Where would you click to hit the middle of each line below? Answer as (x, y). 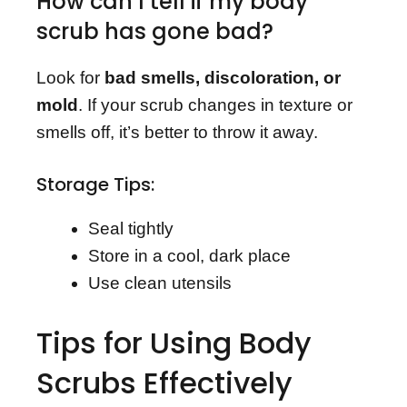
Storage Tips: (95, 185)
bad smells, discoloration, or (223, 77)
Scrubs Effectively (164, 382)
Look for (70, 77)
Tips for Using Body (174, 342)
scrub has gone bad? (155, 31)
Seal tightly (131, 229)
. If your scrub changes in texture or (215, 104)
